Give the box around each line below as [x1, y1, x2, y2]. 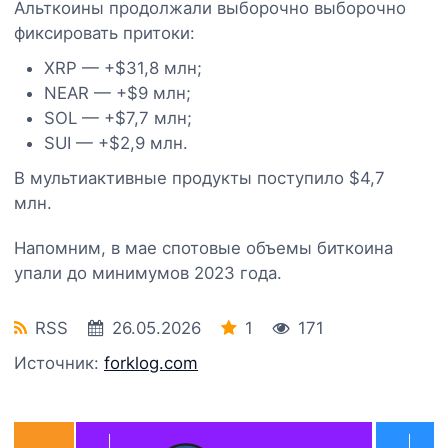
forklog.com [104, 352, 198, 373]
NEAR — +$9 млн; [44, 82, 191, 103]
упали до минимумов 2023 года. [14, 262, 282, 283]
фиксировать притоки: [14, 22, 195, 43]
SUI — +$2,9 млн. [44, 132, 188, 153]
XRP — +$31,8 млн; [44, 57, 202, 78]
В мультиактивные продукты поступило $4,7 [14, 167, 385, 188]
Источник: [14, 352, 104, 373]
